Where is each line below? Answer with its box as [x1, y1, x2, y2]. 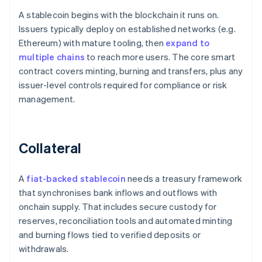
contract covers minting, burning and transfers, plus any [19, 65, 243, 77]
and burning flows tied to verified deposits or [19, 229, 201, 241]
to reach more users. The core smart [85, 51, 236, 63]
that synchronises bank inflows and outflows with [19, 187, 218, 199]
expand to [166, 37, 210, 49]
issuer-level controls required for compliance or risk [19, 79, 227, 91]
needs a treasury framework [125, 173, 243, 185]
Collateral [19, 139, 81, 157]
